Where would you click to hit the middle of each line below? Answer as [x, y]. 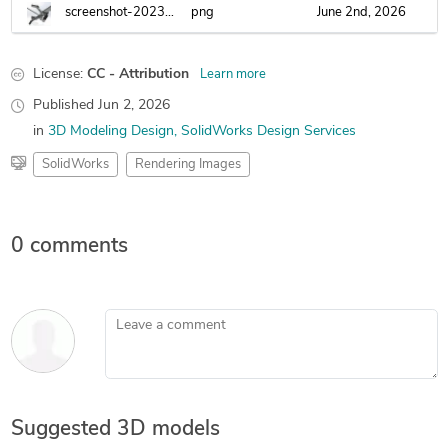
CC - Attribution [137, 74]
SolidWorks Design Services [268, 131]
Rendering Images [187, 164]
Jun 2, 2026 [133, 105]
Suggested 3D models [115, 429]
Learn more [232, 74]
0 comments [69, 246]
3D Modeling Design [110, 131]
